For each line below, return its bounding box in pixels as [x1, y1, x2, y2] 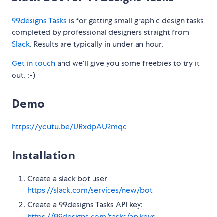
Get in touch [12, 58, 55, 69]
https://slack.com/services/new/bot [27, 185, 153, 196]
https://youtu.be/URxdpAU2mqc [12, 122, 126, 132]
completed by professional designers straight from [12, 27, 189, 38]
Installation [12, 148, 75, 163]
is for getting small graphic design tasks [67, 15, 204, 26]
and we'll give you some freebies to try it [55, 58, 200, 69]
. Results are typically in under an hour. [30, 39, 163, 49]
